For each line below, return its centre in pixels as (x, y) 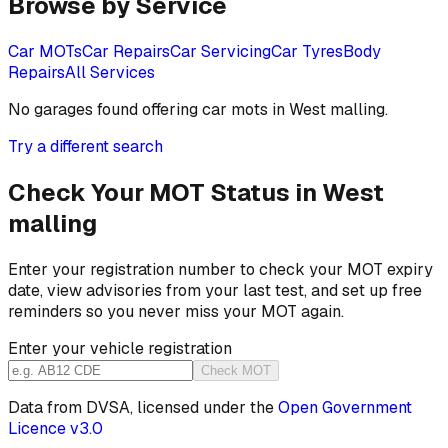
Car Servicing (220, 52)
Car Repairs (126, 52)
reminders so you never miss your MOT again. (176, 311)
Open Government (345, 407)
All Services (110, 73)
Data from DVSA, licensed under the (141, 407)
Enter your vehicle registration (120, 348)
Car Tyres (307, 52)
